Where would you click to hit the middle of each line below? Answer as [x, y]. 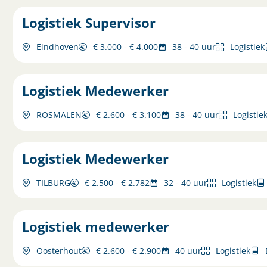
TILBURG [54, 183]
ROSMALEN [59, 115]
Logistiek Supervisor [89, 23]
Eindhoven [58, 47]
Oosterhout [59, 251]
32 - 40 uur [186, 183]
